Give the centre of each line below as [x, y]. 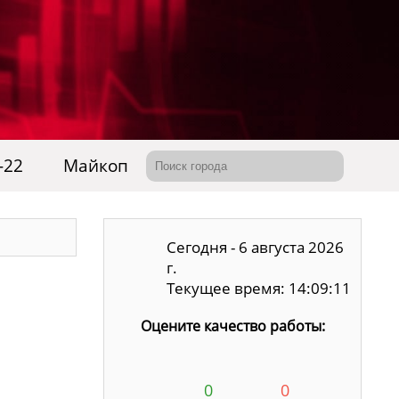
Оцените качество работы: [232, 326]
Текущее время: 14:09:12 [259, 288]
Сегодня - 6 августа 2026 [256, 247]
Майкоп [96, 166]
